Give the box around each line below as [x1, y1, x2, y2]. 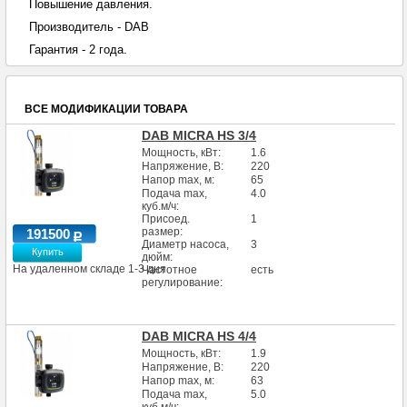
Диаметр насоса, [141, 238, 229, 251]
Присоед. [141, 213, 190, 225]
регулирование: [141, 276, 223, 289]
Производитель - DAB [28, 20, 149, 34]
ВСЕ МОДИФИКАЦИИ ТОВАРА [24, 103, 188, 115]
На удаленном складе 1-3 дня [12, 263, 166, 275]
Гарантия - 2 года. [28, 43, 127, 56]
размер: [141, 225, 183, 238]
